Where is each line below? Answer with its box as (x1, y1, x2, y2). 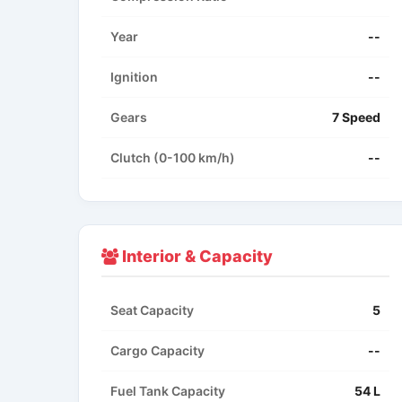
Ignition (110, 69, 158, 85)
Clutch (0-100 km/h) (110, 150, 235, 166)
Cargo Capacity (110, 343, 205, 359)
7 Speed (332, 109, 380, 126)
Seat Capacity (110, 302, 194, 319)
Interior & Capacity (118, 247, 273, 267)
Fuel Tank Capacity (110, 383, 225, 399)
